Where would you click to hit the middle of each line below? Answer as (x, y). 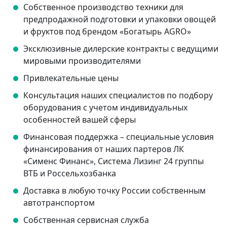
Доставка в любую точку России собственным (115, 191)
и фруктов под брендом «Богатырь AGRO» (107, 32)
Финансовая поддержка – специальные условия (119, 137)
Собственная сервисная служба (86, 220)
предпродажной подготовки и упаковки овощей (120, 20)
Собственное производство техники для (103, 7)
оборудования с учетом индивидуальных (105, 108)
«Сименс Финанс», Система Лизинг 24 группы (113, 161)
